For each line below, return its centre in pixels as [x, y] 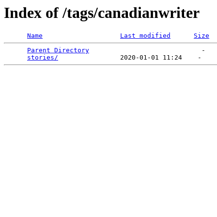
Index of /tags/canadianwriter [102, 13]
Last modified [145, 36]
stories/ [43, 58]
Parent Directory [58, 50]
